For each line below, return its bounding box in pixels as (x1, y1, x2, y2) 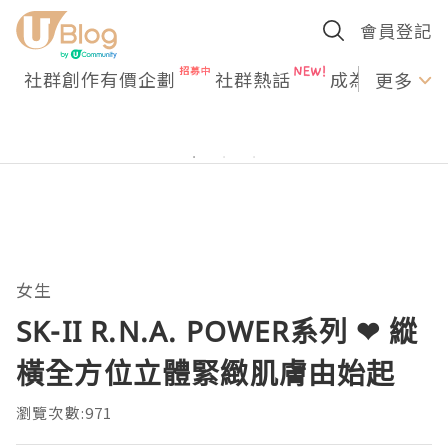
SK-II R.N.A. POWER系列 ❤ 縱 (16, 312, 418, 350)
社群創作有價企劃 (24, 66, 176, 92)
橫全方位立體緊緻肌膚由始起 (16, 354, 396, 392)
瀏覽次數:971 (16, 402, 113, 423)
